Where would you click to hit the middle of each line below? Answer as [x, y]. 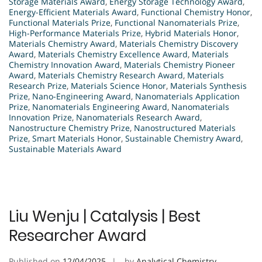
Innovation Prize [40, 118]
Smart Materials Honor [77, 139]
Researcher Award [77, 236]
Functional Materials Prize [60, 23]
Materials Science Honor [118, 86]
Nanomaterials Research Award [138, 118]
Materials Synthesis [208, 86]
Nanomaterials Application [187, 96]
